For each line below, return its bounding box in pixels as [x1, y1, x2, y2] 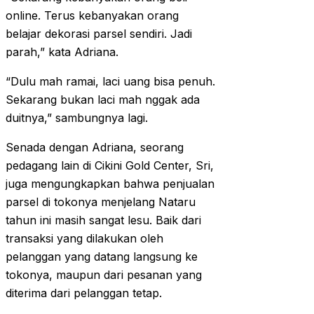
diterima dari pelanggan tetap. [6, 286, 162, 301]
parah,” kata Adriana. [6, 45, 118, 60]
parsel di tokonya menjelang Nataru [6, 195, 196, 210]
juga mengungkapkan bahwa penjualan [6, 177, 214, 191]
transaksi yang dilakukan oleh [6, 231, 163, 246]
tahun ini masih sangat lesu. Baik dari [6, 213, 201, 228]
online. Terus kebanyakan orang [6, 8, 179, 23]
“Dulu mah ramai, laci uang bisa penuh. [6, 74, 215, 89]
